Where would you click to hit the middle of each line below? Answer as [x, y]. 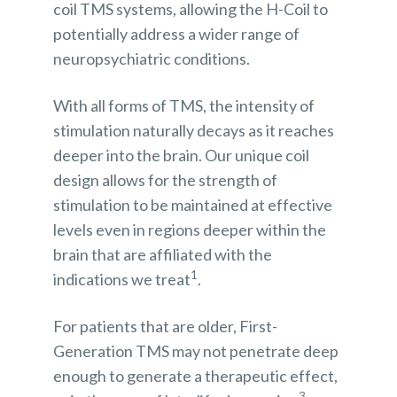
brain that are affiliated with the [163, 255]
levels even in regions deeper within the [190, 230]
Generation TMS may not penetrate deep [196, 351]
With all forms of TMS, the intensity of [184, 106]
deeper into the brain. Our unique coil [181, 156]
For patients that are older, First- [165, 327]
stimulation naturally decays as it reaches [194, 131]
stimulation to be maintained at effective [193, 205]
